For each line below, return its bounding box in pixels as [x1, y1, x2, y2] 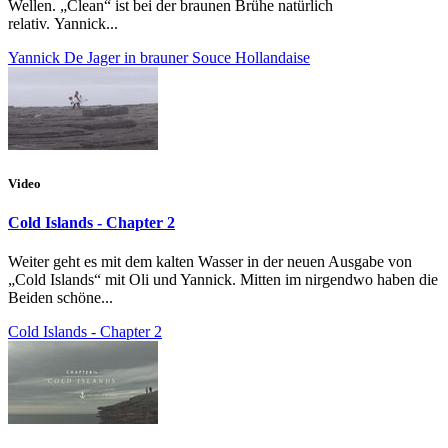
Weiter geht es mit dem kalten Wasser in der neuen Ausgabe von [8, 253, 412, 271]
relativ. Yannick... [8, 14, 118, 32]
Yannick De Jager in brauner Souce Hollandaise [8, 48, 310, 66]
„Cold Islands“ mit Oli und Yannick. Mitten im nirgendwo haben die [8, 271, 438, 289]
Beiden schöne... [8, 289, 113, 307]
